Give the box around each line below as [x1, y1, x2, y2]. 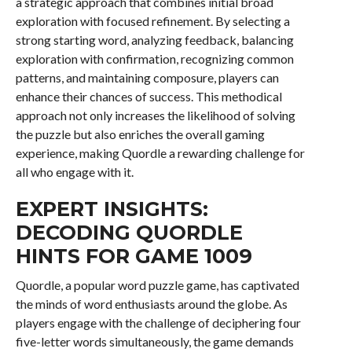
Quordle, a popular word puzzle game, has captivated [15, 277, 299, 292]
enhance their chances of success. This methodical [15, 89, 282, 104]
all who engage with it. [15, 164, 134, 179]
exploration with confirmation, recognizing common [15, 51, 294, 66]
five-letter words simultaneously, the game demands [15, 334, 294, 349]
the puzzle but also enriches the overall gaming [15, 126, 265, 141]
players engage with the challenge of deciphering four [15, 315, 301, 330]
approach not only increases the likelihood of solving [15, 108, 295, 123]
